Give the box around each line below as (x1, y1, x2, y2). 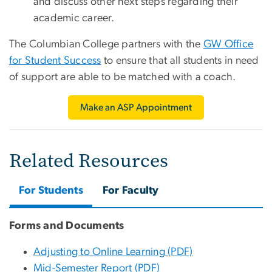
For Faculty (103, 185, 159, 197)
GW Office (203, 39, 254, 50)
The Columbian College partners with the (9, 39, 203, 50)
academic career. (33, 13, 114, 24)
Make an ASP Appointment (80, 103, 192, 113)
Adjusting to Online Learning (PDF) (33, 246, 193, 258)
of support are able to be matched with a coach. (9, 72, 236, 83)
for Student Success (9, 55, 101, 67)
